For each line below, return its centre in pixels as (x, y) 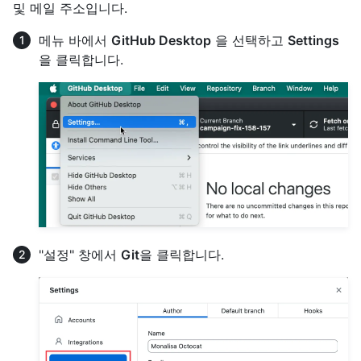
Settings (313, 41)
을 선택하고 (249, 41)
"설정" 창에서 (80, 255)
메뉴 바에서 (75, 41)
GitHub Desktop (161, 41)
